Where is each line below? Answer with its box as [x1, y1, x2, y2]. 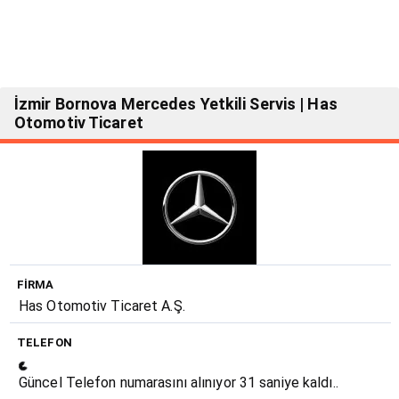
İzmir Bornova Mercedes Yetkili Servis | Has [14, 94, 338, 114]
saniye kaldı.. [256, 374, 338, 392]
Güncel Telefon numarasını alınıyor [19, 374, 240, 392]
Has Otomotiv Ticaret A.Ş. [19, 297, 185, 315]
